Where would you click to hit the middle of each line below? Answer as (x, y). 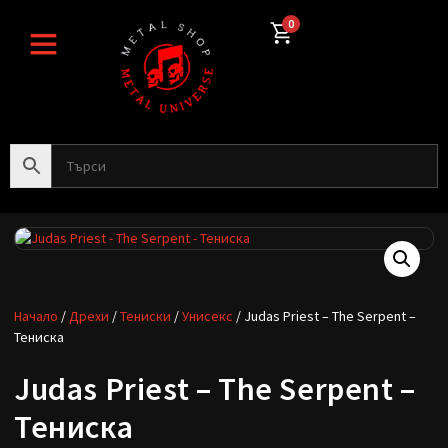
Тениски (145, 315)
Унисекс (207, 315)
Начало (36, 315)
